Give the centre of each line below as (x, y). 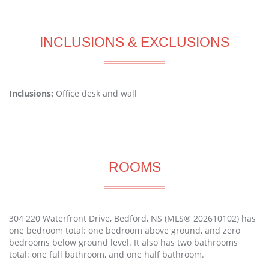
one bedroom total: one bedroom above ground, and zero (125, 231)
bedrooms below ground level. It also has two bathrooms (123, 243)
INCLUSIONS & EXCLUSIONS (134, 42)
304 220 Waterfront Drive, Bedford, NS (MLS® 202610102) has (132, 219)
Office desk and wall (96, 94)
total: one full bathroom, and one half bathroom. (107, 255)
